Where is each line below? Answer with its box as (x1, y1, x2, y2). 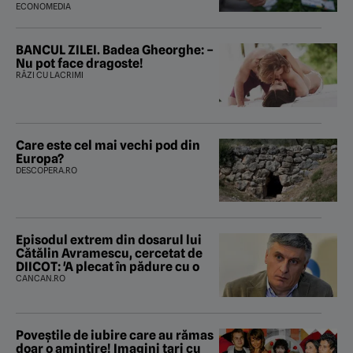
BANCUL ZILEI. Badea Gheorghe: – (16, 42, 214, 58)
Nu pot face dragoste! (16, 55, 143, 71)
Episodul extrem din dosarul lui (16, 232, 202, 248)
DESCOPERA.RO (16, 164, 77, 176)
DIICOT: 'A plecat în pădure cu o (16, 259, 199, 275)
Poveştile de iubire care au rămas (16, 328, 214, 344)
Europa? (16, 150, 64, 166)
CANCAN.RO (16, 273, 65, 284)
